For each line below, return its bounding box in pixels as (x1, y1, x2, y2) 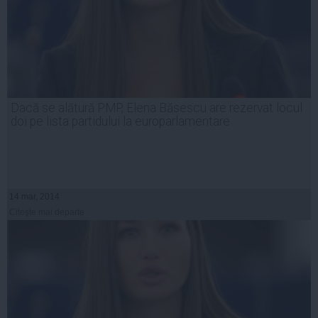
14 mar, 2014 (9, 191, 60, 202)
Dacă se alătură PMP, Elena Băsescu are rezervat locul (11, 100, 302, 115)
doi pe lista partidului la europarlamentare (11, 114, 230, 128)
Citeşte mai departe (9, 207, 84, 217)
